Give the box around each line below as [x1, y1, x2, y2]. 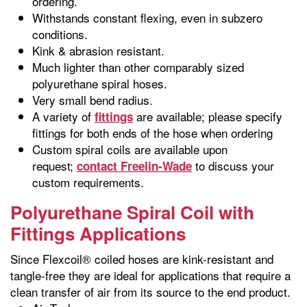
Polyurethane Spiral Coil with [10, 199, 254, 225]
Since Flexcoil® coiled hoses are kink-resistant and [10, 250, 273, 267]
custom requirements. [32, 173, 144, 191]
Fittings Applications [10, 221, 186, 246]
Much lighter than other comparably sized [32, 58, 244, 75]
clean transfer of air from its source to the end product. [10, 283, 291, 300]
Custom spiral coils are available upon [32, 140, 228, 158]
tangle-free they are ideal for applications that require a [10, 267, 291, 284]
